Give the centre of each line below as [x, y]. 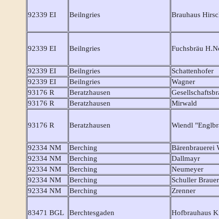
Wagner [183, 82]
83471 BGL [46, 213]
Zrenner [184, 191]
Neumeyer [187, 169]
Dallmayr [186, 159]
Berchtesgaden [92, 213]
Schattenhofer [193, 71]
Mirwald [184, 103]
